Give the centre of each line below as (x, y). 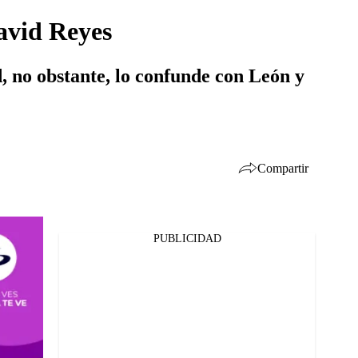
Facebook (64, 248)
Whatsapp (66, 289)
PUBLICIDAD (187, 239)
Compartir (283, 168)
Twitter (58, 268)
